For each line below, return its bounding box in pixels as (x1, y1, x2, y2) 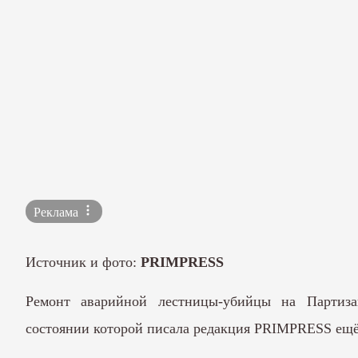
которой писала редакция (89, 320, 254, 336)
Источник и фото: (26, 254, 141, 271)
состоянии (26, 320, 89, 336)
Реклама (34, 205, 82, 220)
